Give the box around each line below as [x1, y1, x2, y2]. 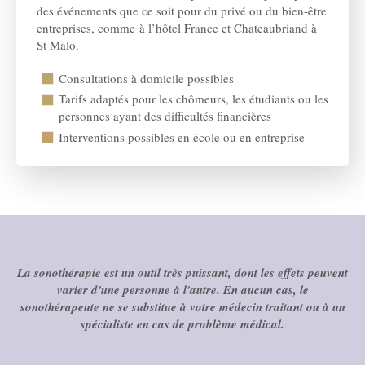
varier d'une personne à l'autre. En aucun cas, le [56, 280, 309, 298]
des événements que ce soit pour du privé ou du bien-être [37, 2, 327, 19]
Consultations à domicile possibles [59, 69, 234, 86]
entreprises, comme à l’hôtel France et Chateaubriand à [37, 19, 317, 36]
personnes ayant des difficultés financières [59, 108, 271, 125]
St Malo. [37, 36, 79, 53]
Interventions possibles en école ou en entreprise [59, 128, 305, 145]
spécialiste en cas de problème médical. [81, 314, 284, 332]
